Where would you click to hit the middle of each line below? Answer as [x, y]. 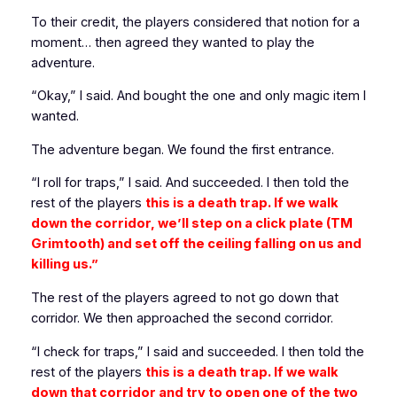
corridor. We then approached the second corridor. [182, 318]
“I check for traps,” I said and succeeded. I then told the [197, 351]
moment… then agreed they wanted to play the [172, 42]
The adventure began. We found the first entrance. [182, 149]
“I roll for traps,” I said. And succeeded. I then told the [190, 183]
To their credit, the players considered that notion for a [195, 22]
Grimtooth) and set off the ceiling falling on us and [196, 244]
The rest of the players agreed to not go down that [184, 298]
